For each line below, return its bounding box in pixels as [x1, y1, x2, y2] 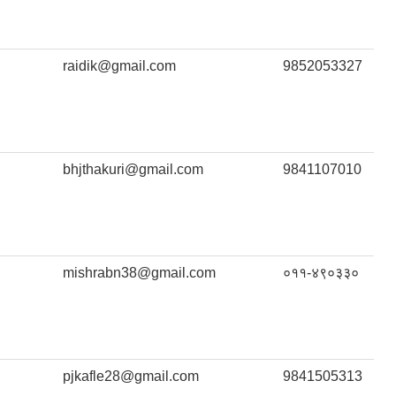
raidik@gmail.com [63, 58, 176, 74]
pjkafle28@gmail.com [63, 369, 199, 385]
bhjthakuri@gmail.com [63, 162, 203, 178]
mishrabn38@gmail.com [63, 265, 216, 281]
